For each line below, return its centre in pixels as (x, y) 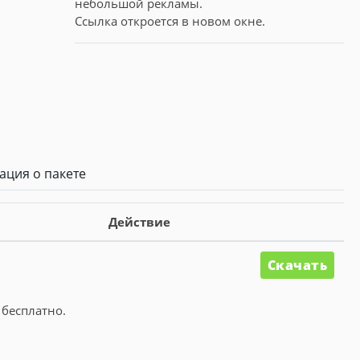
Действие (139, 221)
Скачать (297, 265)
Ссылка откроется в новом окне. (170, 21)
